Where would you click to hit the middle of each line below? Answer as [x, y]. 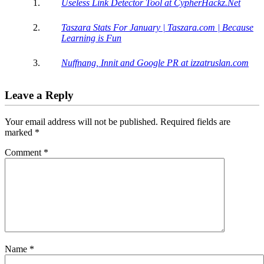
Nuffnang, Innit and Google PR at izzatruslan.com [155, 63]
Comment [24, 152]
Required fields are [195, 121]
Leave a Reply [39, 95]
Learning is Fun [91, 38]
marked [20, 132]
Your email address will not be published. [81, 121]
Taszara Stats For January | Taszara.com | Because [157, 28]
